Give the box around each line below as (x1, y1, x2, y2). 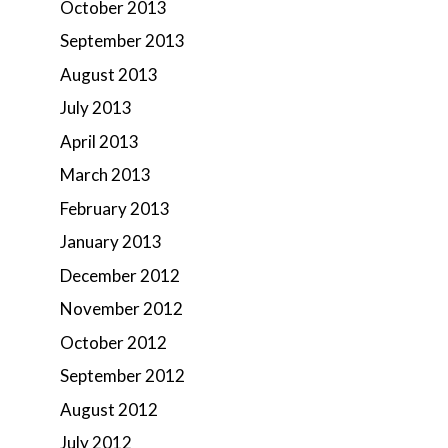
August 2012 (60, 398, 158, 420)
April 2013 (60, 130, 139, 152)
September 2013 (60, 30, 185, 51)
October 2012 (60, 331, 167, 353)
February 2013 (60, 197, 170, 219)
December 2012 (60, 264, 180, 286)
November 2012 (60, 298, 183, 319)
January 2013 (60, 231, 162, 252)
